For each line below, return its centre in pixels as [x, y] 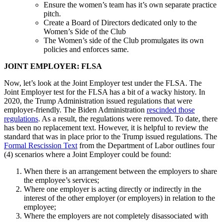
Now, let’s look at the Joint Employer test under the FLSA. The [103, 83]
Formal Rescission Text [41, 145]
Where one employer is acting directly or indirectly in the [112, 189]
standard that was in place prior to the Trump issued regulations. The [111, 136]
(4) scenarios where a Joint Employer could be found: [87, 154]
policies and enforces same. [86, 49]
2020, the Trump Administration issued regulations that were [98, 101]
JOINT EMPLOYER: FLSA [53, 66]
